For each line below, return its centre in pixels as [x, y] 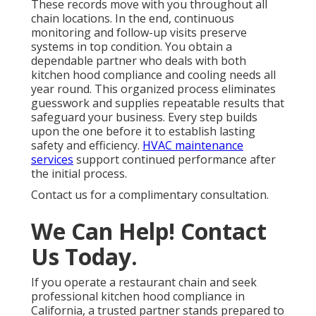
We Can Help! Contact [149, 231]
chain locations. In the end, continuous [133, 18]
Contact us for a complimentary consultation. [150, 194]
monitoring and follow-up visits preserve [139, 32]
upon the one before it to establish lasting [143, 131]
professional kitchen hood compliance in [138, 296]
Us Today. [84, 256]
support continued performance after [175, 159]
